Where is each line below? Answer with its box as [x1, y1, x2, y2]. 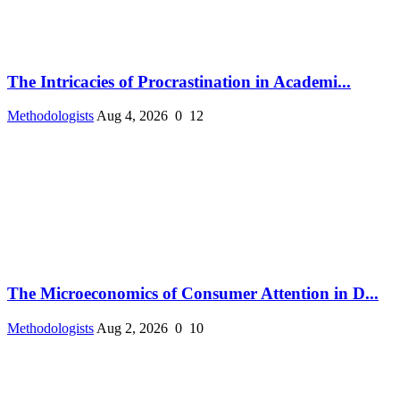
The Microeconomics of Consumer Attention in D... [7, 284, 379, 304]
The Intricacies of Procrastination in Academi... [7, 71, 351, 91]
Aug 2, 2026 [96, 320, 168, 336]
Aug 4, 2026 [96, 108, 168, 124]
